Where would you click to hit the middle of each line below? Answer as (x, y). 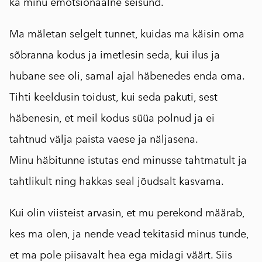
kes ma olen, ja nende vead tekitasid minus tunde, (129, 234)
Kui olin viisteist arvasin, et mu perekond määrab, (127, 213)
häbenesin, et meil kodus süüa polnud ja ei (112, 118)
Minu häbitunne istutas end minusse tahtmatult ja (128, 160)
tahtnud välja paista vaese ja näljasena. (104, 139)
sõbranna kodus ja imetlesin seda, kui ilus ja (115, 55)
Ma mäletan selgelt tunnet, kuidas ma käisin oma (127, 34)
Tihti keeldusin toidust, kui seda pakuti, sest (113, 97)
